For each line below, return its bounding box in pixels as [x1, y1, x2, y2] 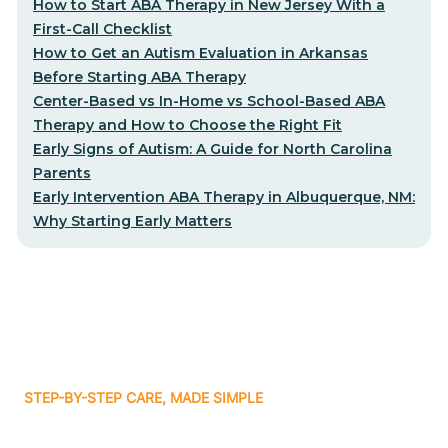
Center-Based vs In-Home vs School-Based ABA [33, 91, 385, 110]
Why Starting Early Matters [33, 211, 232, 230]
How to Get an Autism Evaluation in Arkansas [33, 43, 368, 62]
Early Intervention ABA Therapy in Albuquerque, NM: [33, 187, 415, 206]
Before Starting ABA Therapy [33, 67, 246, 86]
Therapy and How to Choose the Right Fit [33, 115, 342, 134]
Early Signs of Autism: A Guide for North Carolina [33, 139, 392, 158]
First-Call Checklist [33, 19, 172, 38]
